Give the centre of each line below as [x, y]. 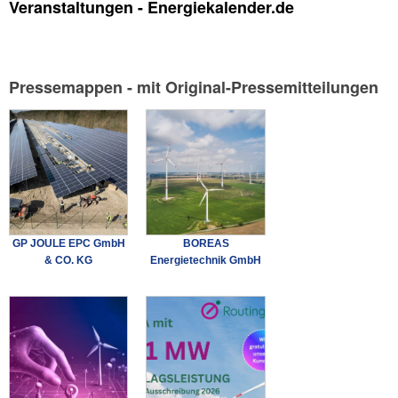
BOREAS [206, 243]
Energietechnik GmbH [206, 260]
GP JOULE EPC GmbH [68, 243]
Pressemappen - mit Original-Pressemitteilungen [194, 87]
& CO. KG [69, 260]
